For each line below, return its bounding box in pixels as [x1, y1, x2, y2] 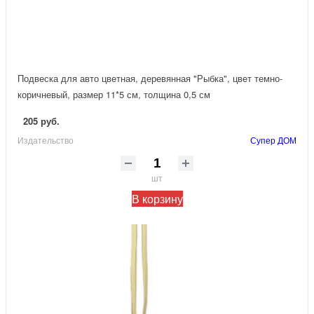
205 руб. [23, 114, 60, 128]
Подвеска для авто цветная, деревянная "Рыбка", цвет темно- [18, 71, 282, 85]
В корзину [131, 190, 183, 207]
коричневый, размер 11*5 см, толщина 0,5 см [18, 87, 210, 101]
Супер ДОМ [250, 133, 296, 146]
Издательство [18, 133, 74, 146]
